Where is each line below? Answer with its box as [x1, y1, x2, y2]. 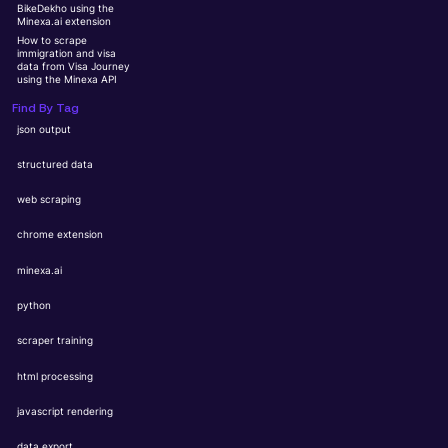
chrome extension [17, 229, 104, 241]
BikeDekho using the [17, 3, 115, 15]
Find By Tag [12, 103, 80, 116]
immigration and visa [17, 47, 117, 59]
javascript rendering [17, 405, 114, 417]
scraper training [17, 335, 94, 347]
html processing [17, 370, 94, 382]
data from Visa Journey [17, 60, 131, 72]
